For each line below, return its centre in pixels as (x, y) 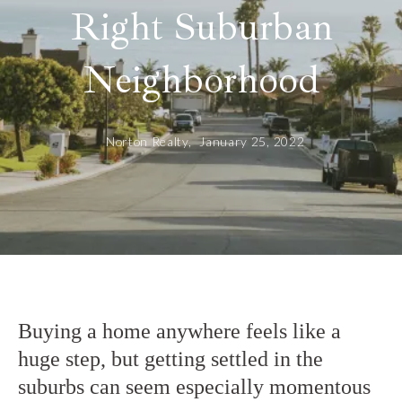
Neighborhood (201, 79)
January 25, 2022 (252, 141)
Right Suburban (201, 26)
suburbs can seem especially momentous (194, 386)
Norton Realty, (150, 141)
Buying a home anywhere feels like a (179, 331)
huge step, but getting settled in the (170, 358)
